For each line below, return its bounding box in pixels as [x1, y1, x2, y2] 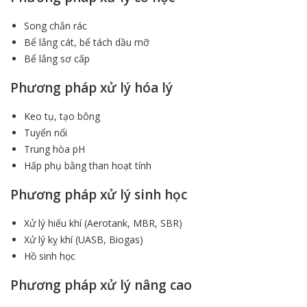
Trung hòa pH [24, 142, 85, 156]
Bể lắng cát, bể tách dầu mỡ [24, 35, 149, 49]
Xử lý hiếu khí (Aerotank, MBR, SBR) [24, 216, 182, 230]
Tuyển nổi [24, 125, 67, 139]
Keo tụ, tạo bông [24, 109, 100, 123]
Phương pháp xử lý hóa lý [10, 78, 173, 97]
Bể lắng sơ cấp [24, 51, 90, 65]
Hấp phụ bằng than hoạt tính [24, 158, 151, 172]
